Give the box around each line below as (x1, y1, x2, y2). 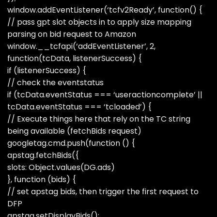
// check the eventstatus (7, 77, 104, 88)
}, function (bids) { (7, 173, 76, 185)
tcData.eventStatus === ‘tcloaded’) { (7, 101, 152, 112)
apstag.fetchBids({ (7, 149, 79, 161)
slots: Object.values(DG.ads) (7, 161, 115, 173)
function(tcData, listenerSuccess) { (7, 52, 142, 64)
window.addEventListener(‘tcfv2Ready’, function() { (7, 4, 202, 15)
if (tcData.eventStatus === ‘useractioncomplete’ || (7, 89, 202, 100)
